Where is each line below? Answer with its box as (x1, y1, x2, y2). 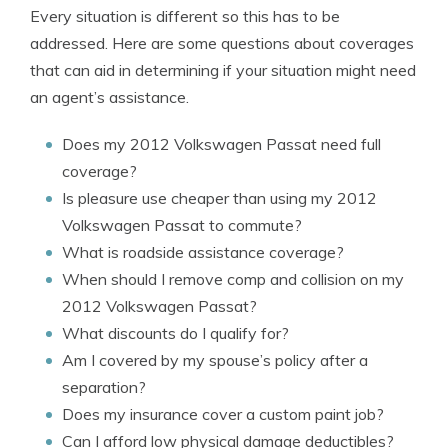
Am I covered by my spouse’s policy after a (62, 350, 368, 370)
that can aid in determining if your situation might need (30, 60, 416, 80)
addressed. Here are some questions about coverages (30, 33, 414, 53)
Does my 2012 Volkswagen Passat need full (62, 134, 381, 154)
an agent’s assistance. (30, 87, 189, 107)
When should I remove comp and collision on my (62, 269, 404, 289)
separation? (62, 377, 146, 397)
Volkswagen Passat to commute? (62, 215, 302, 235)
